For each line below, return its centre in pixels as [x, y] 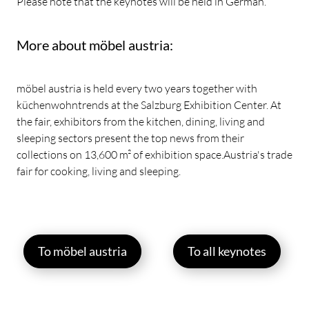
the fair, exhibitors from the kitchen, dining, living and [141, 121]
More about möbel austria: [95, 45]
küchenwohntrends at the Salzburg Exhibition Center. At [149, 105]
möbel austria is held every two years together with [137, 88]
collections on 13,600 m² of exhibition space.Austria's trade [154, 154]
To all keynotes [227, 251]
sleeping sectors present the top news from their [130, 138]
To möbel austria [82, 251]
